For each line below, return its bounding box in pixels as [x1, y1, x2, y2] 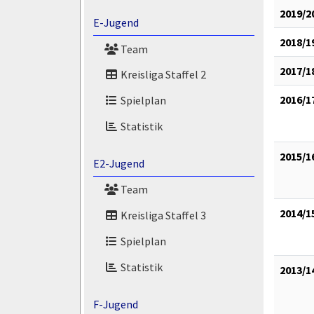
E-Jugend [93, 15, 139, 29]
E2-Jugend [93, 156, 144, 170]
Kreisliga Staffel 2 [118, 67, 206, 82]
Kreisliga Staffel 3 [118, 208, 206, 223]
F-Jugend [93, 296, 138, 311]
